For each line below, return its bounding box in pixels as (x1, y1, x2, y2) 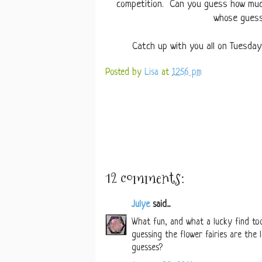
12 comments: (105, 167, 185, 190)
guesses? (132, 243, 163, 254)
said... (150, 200, 170, 211)
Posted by (105, 68, 144, 78)
